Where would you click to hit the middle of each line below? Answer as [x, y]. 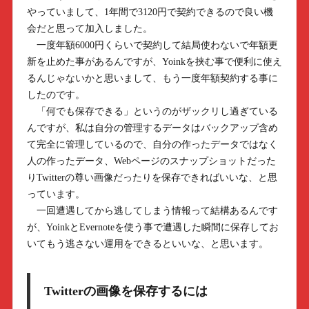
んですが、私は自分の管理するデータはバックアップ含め [152, 128]
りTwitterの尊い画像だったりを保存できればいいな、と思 [152, 178]
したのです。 [56, 95]
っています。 [56, 194]
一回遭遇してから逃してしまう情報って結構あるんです [152, 211]
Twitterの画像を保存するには [126, 291]
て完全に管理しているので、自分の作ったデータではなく [152, 144]
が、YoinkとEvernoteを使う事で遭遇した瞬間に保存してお [152, 227]
